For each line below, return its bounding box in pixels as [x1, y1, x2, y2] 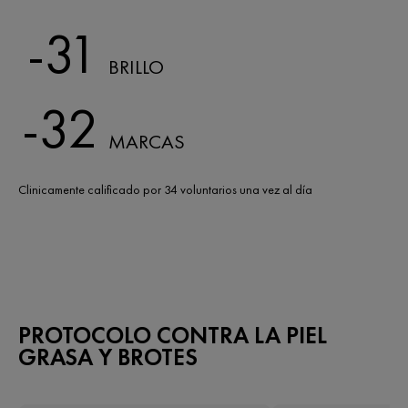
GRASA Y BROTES [18, 341, 198, 372]
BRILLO [108, 53, 164, 80]
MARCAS [108, 127, 185, 155]
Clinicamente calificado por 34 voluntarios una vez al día [18, 180, 312, 198]
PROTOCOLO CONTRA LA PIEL [18, 319, 327, 351]
